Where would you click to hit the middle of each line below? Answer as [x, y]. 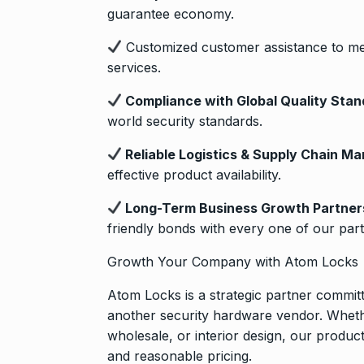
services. [134, 67]
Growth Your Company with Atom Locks [233, 261]
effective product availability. [194, 174]
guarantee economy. [171, 13]
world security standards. [185, 121]
